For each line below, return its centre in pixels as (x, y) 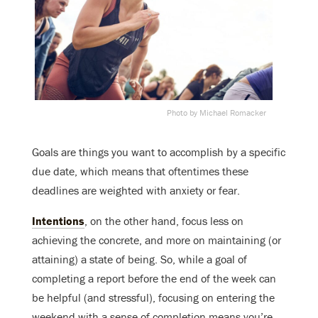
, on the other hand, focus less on (164, 221)
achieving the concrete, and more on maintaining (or (157, 240)
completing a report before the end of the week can (154, 279)
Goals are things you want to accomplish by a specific (159, 152)
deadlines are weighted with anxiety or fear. (136, 191)
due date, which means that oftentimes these (140, 171)
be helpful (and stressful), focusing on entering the (153, 298)
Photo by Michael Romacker (216, 113)
